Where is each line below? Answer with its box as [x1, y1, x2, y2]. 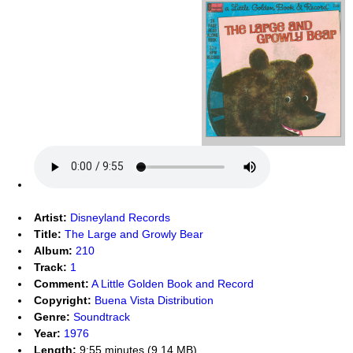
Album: [34, 243, 72, 257]
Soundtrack [73, 310, 130, 323]
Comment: [34, 277, 89, 290]
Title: [34, 227, 61, 240]
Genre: [34, 310, 70, 323]
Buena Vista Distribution [95, 293, 214, 307]
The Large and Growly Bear [65, 227, 203, 240]
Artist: [34, 210, 67, 224]
